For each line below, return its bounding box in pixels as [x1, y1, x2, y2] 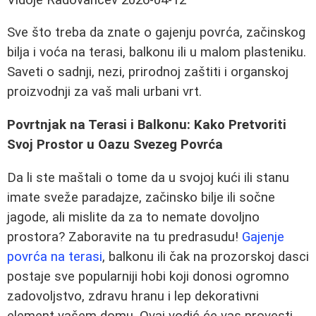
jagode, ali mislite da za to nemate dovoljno [7, 209, 260, 225]
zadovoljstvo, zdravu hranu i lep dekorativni [7, 288, 259, 304]
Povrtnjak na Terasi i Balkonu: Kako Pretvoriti [7, 117, 286, 133]
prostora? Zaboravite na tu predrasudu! [7, 229, 242, 245]
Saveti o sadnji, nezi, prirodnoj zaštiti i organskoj [7, 64, 288, 80]
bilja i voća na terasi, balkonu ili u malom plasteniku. [7, 44, 306, 61]
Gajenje [242, 229, 284, 245]
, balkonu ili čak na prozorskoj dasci [102, 248, 309, 265]
